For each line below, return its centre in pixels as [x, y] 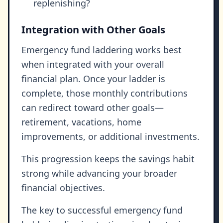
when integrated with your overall [93, 64]
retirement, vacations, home [81, 122]
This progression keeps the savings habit [108, 159]
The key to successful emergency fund [102, 210]
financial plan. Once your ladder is [93, 79]
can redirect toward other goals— [93, 108]
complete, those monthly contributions [105, 93]
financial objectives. [63, 188]
